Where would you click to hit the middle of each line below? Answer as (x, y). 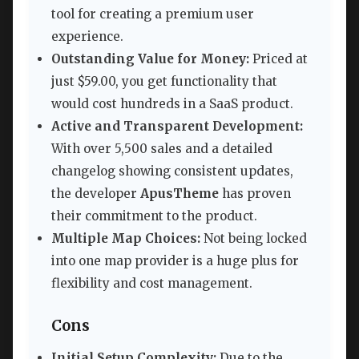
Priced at (278, 58)
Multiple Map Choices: (126, 238)
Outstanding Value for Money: (150, 58)
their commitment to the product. (154, 216)
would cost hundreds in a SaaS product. (172, 103)
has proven (255, 193)
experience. (87, 36)
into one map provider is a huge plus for (175, 260)
